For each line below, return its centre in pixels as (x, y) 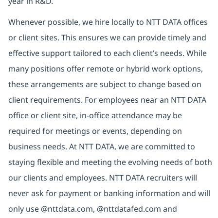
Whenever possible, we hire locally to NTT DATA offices (108, 22)
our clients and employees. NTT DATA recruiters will (102, 178)
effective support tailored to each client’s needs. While (107, 53)
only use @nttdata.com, (52, 209)
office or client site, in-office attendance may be (95, 116)
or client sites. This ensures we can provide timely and (107, 38)
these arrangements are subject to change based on (105, 84)
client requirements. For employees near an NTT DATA (107, 100)
